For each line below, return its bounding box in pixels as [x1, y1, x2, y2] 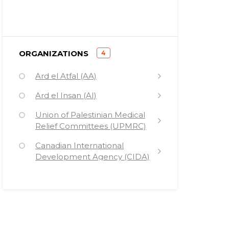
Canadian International [35, 141, 124, 150]
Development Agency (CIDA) [35, 152, 150, 162]
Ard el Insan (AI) [35, 90, 97, 100]
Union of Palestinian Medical [35, 110, 145, 120]
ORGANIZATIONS [19, 49, 88, 58]
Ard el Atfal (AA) [35, 71, 97, 81]
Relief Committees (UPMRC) [35, 121, 146, 131]
